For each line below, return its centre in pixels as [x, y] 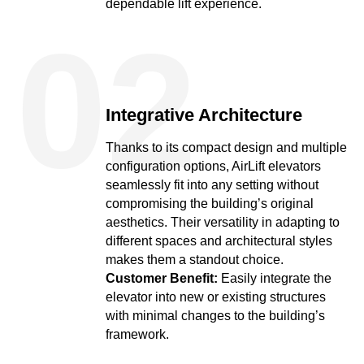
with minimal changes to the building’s [215, 316]
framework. [137, 334]
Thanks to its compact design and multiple [226, 147]
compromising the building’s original [210, 204]
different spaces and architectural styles [219, 241]
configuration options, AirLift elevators [213, 166]
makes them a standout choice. [195, 260]
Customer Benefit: [162, 278]
